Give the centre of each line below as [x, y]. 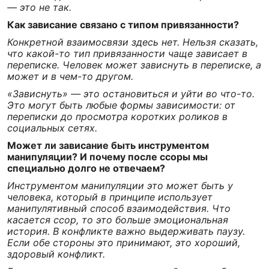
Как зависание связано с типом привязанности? [123, 25]
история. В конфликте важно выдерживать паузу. [126, 231]
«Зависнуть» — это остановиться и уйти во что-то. [131, 94]
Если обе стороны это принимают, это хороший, [124, 243]
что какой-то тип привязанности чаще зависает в [127, 53]
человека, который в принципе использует [110, 197]
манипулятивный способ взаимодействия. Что [119, 208]
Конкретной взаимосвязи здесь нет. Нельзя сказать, [133, 42]
